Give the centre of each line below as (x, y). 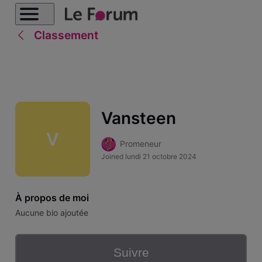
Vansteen (138, 118)
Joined (113, 157)
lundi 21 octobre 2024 (161, 157)
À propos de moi (52, 197)
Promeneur (140, 144)
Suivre (131, 253)
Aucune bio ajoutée (51, 213)
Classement (66, 35)
